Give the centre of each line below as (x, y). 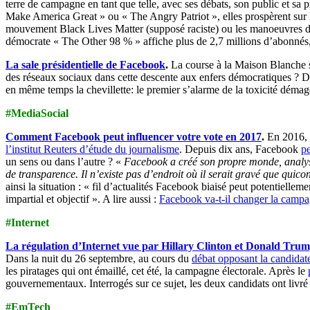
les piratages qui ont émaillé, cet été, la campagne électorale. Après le (157, 271)
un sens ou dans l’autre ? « (65, 161)
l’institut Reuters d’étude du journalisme (92, 149)
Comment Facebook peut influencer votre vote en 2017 (134, 136)
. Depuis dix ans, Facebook (240, 149)
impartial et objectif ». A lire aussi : (82, 199)
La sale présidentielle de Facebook (85, 64)
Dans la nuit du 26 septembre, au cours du (99, 258)
